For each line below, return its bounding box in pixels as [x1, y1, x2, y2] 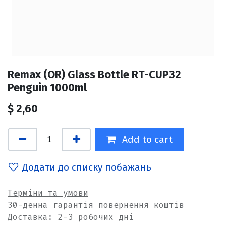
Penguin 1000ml [8, 81, 87, 95]
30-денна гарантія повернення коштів [8, 200, 184, 211]
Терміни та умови [8, 188, 88, 199]
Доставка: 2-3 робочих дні [8, 212, 134, 223]
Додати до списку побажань [22, 161, 151, 173]
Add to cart [120, 133, 173, 145]
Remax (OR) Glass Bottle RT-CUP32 [8, 68, 181, 82]
